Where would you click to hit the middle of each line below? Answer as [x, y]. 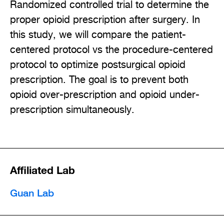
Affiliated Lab [42, 170]
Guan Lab [32, 192]
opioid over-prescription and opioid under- [105, 95]
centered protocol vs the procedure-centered [111, 50]
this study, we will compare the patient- [98, 35]
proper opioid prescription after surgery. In [105, 20]
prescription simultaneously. [72, 110]
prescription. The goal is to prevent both [99, 80]
